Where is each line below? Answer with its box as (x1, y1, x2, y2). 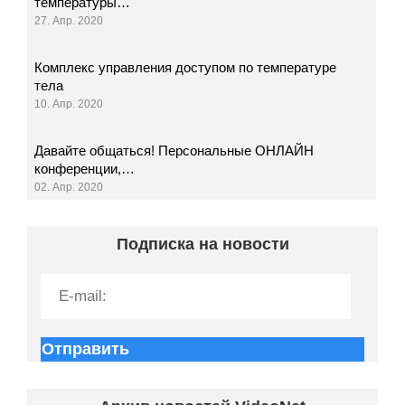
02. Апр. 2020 (34, 180, 104, 193)
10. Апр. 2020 (34, 97, 104, 110)
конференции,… (34, 160, 136, 176)
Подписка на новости (116, 234, 289, 253)
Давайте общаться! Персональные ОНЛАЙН (34, 142, 315, 158)
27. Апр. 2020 (34, 14, 104, 27)
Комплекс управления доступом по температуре (34, 59, 337, 75)
